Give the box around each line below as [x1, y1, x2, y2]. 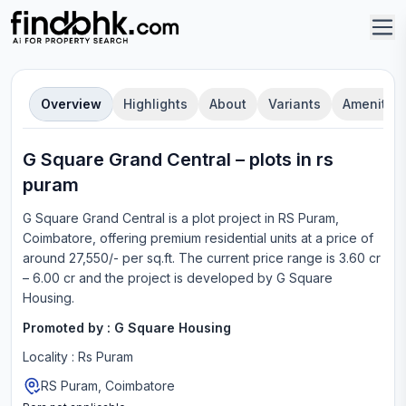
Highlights [123, 96, 188, 111]
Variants [268, 96, 321, 111]
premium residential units [147, 230, 297, 246]
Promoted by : [23, 320, 114, 335]
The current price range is [179, 250, 335, 266]
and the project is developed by [79, 270, 273, 285]
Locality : [23, 349, 78, 364]
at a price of [297, 230, 373, 246]
